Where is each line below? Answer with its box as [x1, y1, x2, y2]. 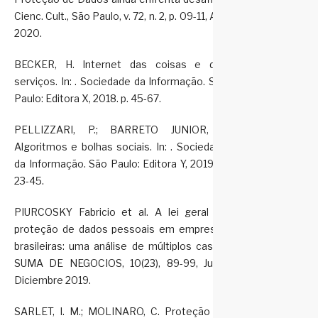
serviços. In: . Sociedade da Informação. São [13, 75, 227, 88]
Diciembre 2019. [13, 274, 91, 287]
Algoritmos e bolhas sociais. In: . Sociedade [13, 141, 227, 153]
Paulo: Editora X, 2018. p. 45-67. [13, 92, 161, 105]
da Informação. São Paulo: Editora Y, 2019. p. [13, 158, 227, 170]
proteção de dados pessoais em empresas [13, 223, 227, 236]
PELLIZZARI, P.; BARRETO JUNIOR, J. [13, 124, 227, 136]
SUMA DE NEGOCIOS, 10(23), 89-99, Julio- [13, 257, 227, 270]
